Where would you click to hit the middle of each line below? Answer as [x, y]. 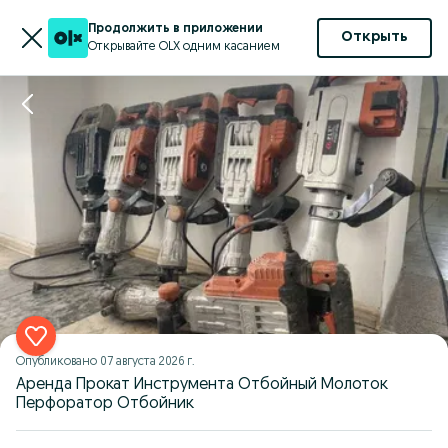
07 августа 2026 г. [147, 362]
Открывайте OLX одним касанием [184, 46]
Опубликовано [58, 362]
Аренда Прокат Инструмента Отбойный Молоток [202, 385]
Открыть [374, 37]
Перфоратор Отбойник [105, 404]
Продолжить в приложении [175, 28]
